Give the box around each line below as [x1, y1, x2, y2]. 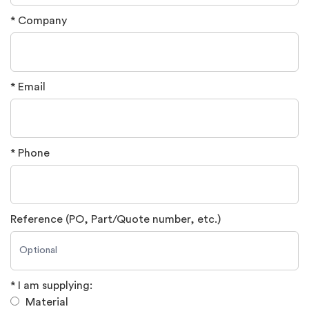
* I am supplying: [10, 280, 92, 291]
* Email [10, 81, 46, 92]
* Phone [10, 148, 50, 159]
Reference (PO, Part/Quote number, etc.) [10, 214, 221, 225]
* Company [10, 15, 67, 26]
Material [26, 297, 68, 308]
